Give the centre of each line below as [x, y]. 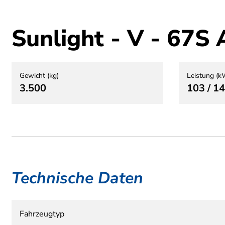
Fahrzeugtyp [42, 214]
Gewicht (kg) [39, 75]
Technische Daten [77, 178]
